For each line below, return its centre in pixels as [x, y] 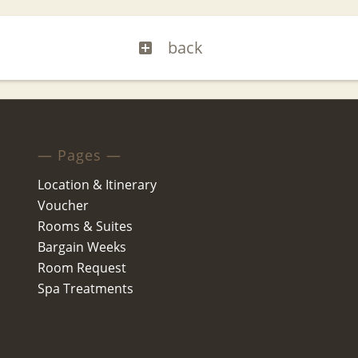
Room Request [82, 267]
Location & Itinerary [97, 184]
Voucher [63, 205]
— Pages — [79, 155]
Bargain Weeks [82, 247]
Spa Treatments [85, 288]
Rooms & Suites [85, 226]
